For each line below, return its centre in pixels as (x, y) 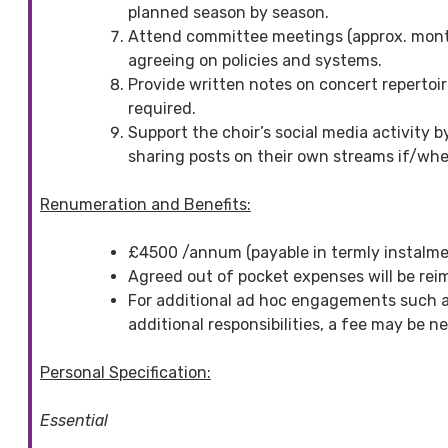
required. (162, 108)
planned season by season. (228, 12)
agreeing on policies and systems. (255, 60)
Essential (74, 420)
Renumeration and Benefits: (145, 204)
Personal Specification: (125, 372)
